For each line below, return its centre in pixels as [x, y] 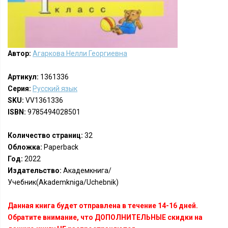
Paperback [60, 147]
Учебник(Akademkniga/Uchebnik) [63, 182]
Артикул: [23, 77]
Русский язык [55, 89]
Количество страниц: [45, 135]
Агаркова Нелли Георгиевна [80, 53]
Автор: [19, 53]
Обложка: [25, 147]
